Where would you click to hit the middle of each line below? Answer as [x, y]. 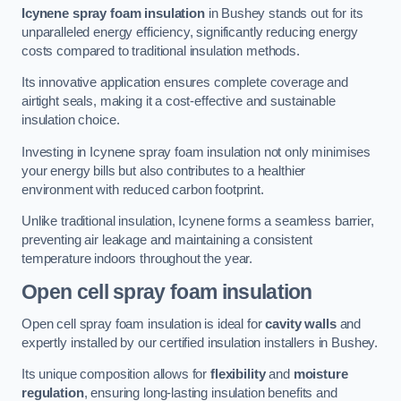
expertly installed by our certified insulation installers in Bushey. [200, 342]
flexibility [238, 375]
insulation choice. [71, 120]
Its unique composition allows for [116, 375]
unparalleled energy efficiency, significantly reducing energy [190, 32]
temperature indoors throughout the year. [137, 259]
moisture [320, 375]
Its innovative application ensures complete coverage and [185, 83]
